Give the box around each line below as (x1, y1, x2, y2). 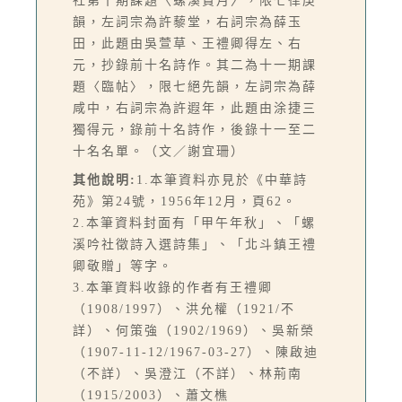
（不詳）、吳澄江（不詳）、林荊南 (73, 366, 302, 380)
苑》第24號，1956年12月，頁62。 (73, 194, 297, 208)
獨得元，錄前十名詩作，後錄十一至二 (73, 122, 317, 136)
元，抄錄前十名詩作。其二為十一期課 (73, 57, 317, 72)
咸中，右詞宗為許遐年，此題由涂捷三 (73, 100, 317, 115)
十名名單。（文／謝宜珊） (73, 144, 245, 158)
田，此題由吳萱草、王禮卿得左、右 (73, 36, 302, 50)
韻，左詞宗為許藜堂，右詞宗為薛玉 (73, 14, 302, 29)
